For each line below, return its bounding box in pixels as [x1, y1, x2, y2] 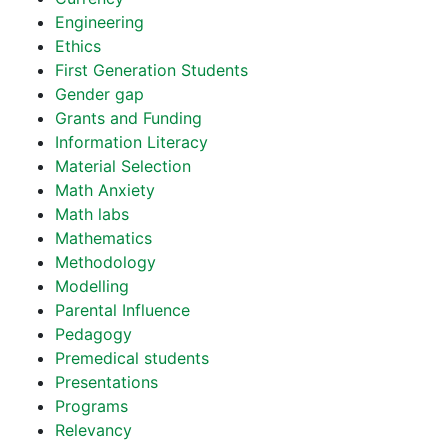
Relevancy [55, 420, 132, 440]
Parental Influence [55, 300, 190, 320]
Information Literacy [55, 132, 208, 152]
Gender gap [55, 84, 144, 104]
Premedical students [55, 348, 209, 368]
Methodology [55, 252, 156, 272]
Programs [55, 396, 128, 416]
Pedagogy [55, 324, 132, 344]
